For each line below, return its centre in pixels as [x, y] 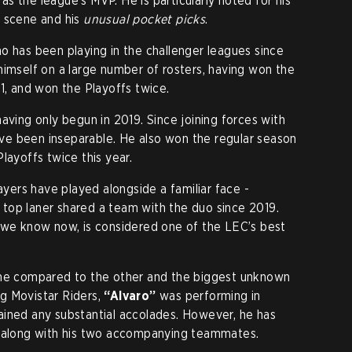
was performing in [208, 296]
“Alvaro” [130, 296]
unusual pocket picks [145, 19]
